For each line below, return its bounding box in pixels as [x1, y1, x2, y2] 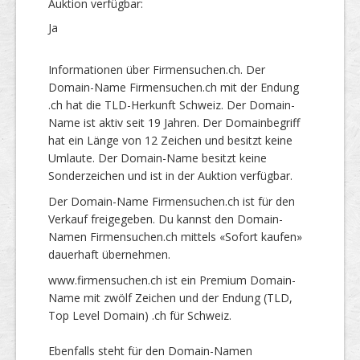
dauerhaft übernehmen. [48, 246, 170, 262]
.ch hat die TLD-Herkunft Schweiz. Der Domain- [48, 96, 295, 112]
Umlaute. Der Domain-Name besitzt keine [48, 149, 267, 166]
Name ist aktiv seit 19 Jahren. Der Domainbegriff [48, 114, 300, 130]
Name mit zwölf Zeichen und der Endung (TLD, [48, 289, 292, 305]
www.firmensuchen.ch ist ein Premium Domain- [48, 272, 296, 288]
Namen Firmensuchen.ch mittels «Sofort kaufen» [48, 228, 302, 244]
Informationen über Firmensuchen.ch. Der [48, 61, 265, 77]
